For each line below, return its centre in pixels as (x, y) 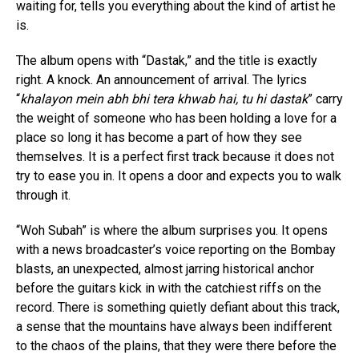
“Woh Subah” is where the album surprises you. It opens (172, 231)
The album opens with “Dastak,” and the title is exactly (167, 61)
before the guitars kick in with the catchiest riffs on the (169, 288)
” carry (325, 99)
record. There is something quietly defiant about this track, (178, 308)
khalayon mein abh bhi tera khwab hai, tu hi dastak (164, 99)
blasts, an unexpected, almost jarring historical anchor (165, 269)
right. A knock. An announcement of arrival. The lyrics (161, 80)
